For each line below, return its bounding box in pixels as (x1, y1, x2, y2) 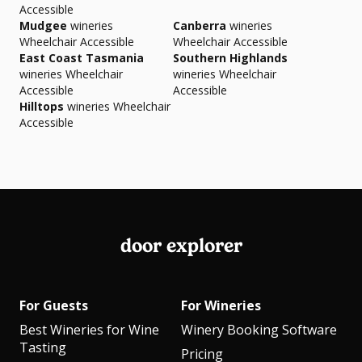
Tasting (19, 339, 66, 356)
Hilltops (19, 99, 64, 114)
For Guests (19, 297, 88, 314)
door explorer (120, 234, 242, 257)
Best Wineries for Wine (19, 321, 159, 339)
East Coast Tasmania (19, 50, 144, 65)
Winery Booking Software (181, 321, 337, 339)
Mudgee (19, 18, 67, 33)
